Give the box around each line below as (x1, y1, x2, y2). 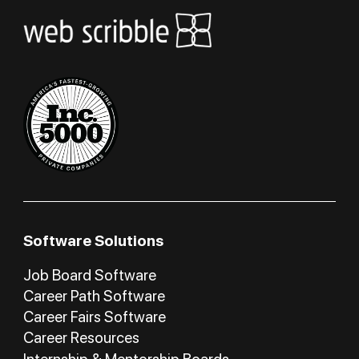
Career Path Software (22, 286, 165, 305)
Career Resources (22, 329, 139, 348)
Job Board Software (22, 265, 156, 284)
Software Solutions (22, 231, 163, 250)
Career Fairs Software (22, 308, 166, 327)
